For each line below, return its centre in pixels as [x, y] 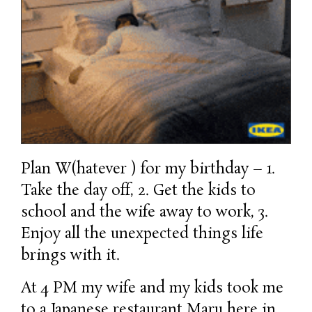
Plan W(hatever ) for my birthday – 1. [148, 170]
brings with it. [70, 256]
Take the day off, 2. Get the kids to [138, 192]
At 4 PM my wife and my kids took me [152, 289]
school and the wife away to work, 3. [145, 213]
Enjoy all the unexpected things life [142, 235]
